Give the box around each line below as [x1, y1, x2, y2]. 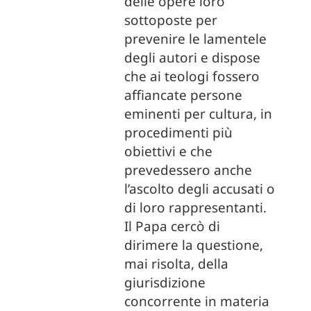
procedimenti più [124, 124, 233, 142]
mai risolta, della [124, 255, 229, 273]
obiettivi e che [124, 142, 213, 160]
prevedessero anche [124, 161, 253, 179]
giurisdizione [124, 274, 206, 292]
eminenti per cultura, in [124, 105, 273, 123]
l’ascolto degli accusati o [124, 180, 276, 198]
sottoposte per [124, 11, 218, 29]
